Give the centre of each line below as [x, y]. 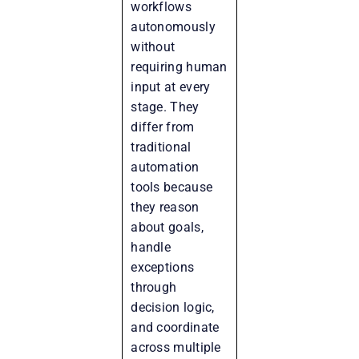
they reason [165, 207]
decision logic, [173, 307]
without [153, 46]
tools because [172, 187]
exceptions [163, 267]
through [154, 287]
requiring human [179, 67]
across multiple [176, 347]
